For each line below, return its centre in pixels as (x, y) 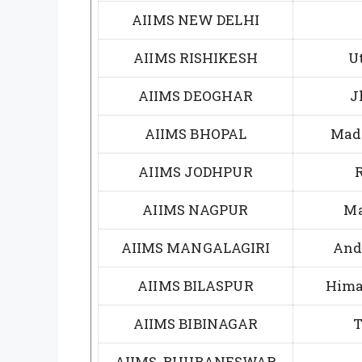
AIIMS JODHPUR (196, 171)
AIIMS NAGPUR (196, 209)
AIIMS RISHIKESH (196, 57)
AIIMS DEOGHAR (196, 95)
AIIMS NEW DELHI (196, 19)
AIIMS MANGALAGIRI (196, 247)
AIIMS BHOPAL (196, 133)
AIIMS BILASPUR (196, 285)
